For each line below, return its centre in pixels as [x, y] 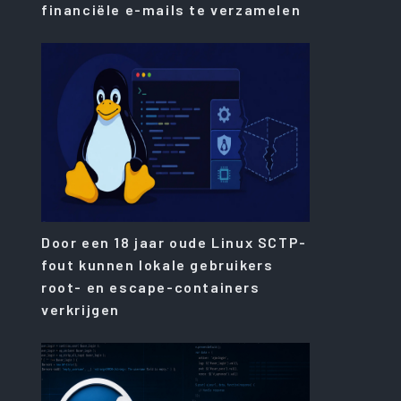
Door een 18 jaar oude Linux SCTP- [174, 242]
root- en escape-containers [151, 286]
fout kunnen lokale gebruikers [158, 264]
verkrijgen [81, 309]
